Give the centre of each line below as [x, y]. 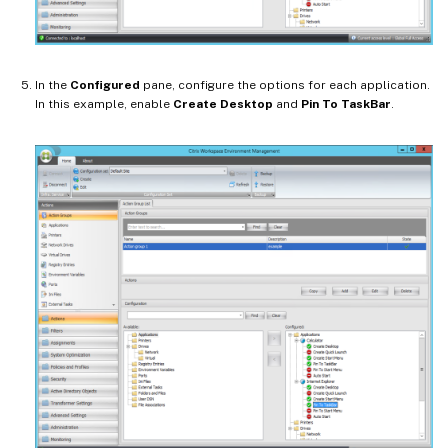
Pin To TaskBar [346, 104]
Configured [105, 85]
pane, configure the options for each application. [285, 85]
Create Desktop [223, 104]
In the [52, 85]
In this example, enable [104, 104]
